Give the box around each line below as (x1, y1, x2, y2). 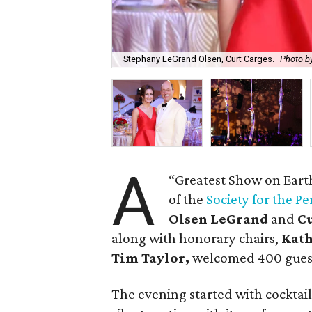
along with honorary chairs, (111, 230, 282, 247)
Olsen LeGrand (169, 210, 269, 227)
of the (169, 191, 207, 208)
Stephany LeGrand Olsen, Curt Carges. (123, 54, 275, 65)
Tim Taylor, (111, 249, 190, 266)
